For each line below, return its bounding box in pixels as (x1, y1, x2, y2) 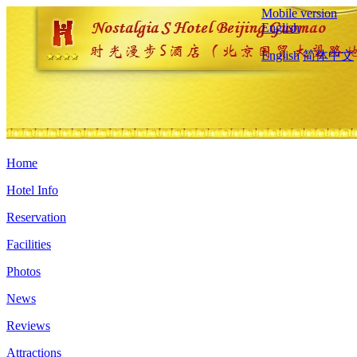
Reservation (6, 210, 66, 224)
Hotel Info (6, 183, 58, 197)
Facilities (6, 237, 51, 251)
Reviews (6, 319, 50, 332)
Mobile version (261, 6, 337, 20)
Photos (6, 265, 41, 278)
